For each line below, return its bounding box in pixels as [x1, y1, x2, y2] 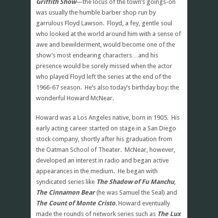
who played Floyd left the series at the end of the [36, 73, 171, 80]
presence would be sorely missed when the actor [36, 62, 172, 70]
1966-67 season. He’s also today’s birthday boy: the [36, 83, 179, 91]
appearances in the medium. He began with [36, 167, 158, 175]
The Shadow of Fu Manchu [96, 178, 174, 185]
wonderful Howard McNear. [36, 94, 114, 102]
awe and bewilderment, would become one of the [36, 40, 175, 48]
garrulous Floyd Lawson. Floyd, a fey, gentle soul [36, 19, 172, 27]
